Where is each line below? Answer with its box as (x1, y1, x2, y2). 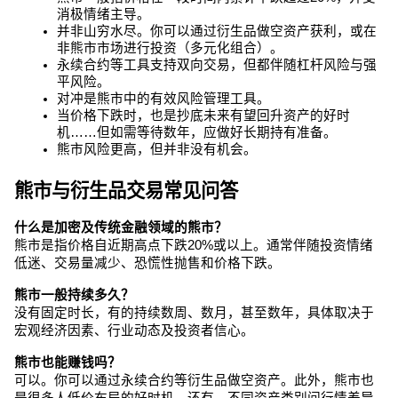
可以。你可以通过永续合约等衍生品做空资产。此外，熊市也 (14, 372, 374, 387)
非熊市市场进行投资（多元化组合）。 (57, 40, 283, 55)
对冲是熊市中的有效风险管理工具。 (57, 91, 270, 106)
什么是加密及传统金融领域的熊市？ (14, 219, 227, 235)
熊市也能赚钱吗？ (14, 354, 121, 370)
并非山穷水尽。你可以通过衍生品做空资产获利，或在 (57, 23, 377, 38)
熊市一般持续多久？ (14, 287, 134, 302)
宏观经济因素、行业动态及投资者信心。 (14, 322, 254, 338)
